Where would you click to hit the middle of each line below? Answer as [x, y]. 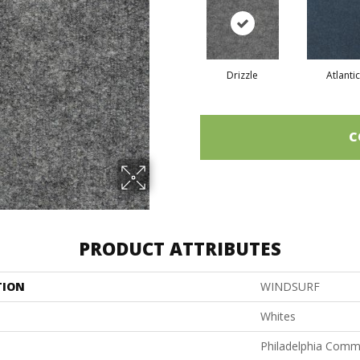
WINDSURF [290, 286]
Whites [278, 316]
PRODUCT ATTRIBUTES [180, 248]
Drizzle [242, 75]
